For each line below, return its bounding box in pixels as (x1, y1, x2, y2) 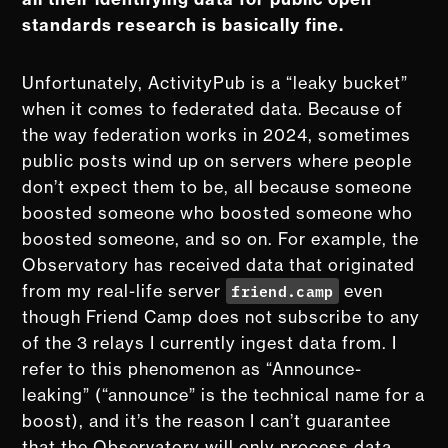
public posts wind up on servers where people (22, 150, 413, 171)
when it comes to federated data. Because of (22, 98, 404, 119)
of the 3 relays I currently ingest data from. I (22, 332, 398, 353)
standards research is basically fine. (22, 14, 345, 35)
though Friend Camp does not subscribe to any (22, 306, 421, 327)
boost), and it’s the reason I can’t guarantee (22, 410, 392, 431)
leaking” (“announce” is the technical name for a (22, 384, 426, 405)
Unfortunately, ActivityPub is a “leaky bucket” (22, 72, 409, 93)
